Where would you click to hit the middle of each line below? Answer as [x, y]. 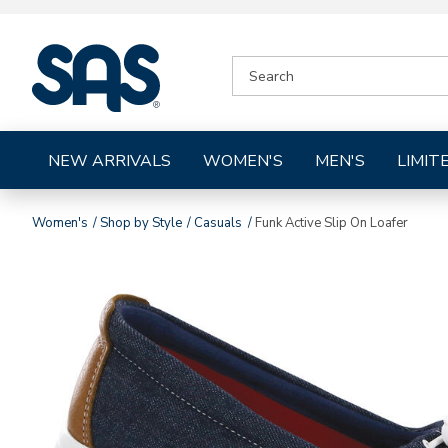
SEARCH [259, 65]
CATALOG [264, 85]
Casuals [218, 223]
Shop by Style [141, 223]
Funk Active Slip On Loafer [331, 223]
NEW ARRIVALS [109, 161]
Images [91, 285]
